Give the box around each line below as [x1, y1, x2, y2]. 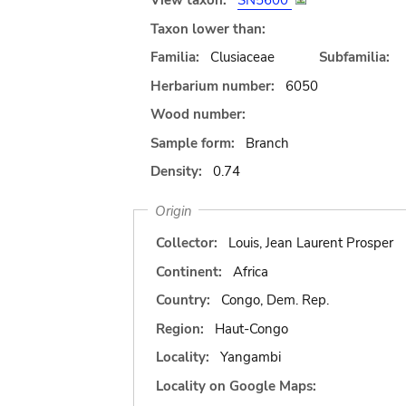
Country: [156, 291, 210, 309]
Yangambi [219, 348, 281, 366]
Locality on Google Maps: [156, 376, 316, 395]
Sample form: [150, 133, 235, 152]
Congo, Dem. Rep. [220, 291, 329, 309]
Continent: [156, 262, 222, 281]
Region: [156, 319, 204, 338]
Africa [232, 262, 268, 281]
